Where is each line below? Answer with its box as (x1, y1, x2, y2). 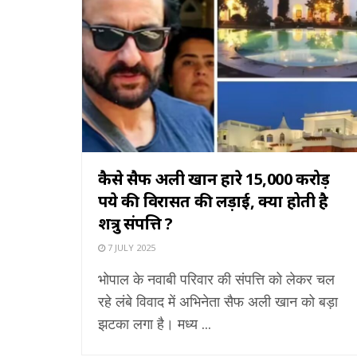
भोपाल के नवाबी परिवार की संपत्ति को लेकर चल (98, 269, 335, 288)
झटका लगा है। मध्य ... (98, 313, 211, 333)
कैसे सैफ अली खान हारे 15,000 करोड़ (98, 167, 330, 190)
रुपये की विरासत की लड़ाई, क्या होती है (98, 190, 329, 212)
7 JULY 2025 (105, 241, 155, 253)
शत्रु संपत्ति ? (98, 212, 173, 234)
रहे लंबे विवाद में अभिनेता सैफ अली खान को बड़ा (98, 291, 338, 311)
